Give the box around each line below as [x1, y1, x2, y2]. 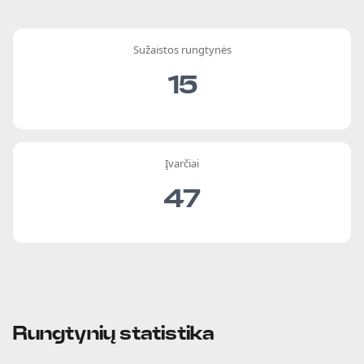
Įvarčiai [165, 156, 199, 171]
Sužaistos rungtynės [132, 42, 232, 58]
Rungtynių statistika [13, 324, 214, 344]
